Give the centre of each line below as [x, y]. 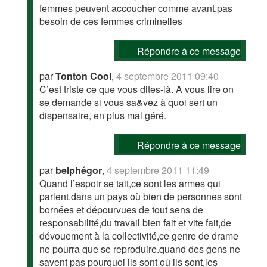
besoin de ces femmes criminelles [111, 21]
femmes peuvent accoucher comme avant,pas [136, 8]
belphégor [79, 170]
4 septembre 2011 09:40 [168, 76]
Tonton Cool [84, 76]
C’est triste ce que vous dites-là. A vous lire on [137, 89]
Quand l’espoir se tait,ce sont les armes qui [130, 183]
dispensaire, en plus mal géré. [103, 115]
